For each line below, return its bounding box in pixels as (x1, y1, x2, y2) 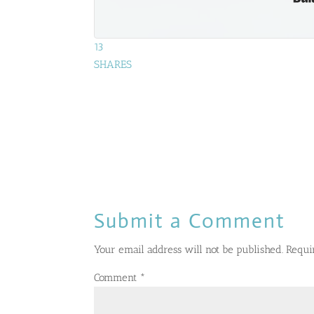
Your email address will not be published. (94, 243, 284, 257)
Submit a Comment (94, 208, 286, 234)
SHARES (94, 58, 132, 71)
